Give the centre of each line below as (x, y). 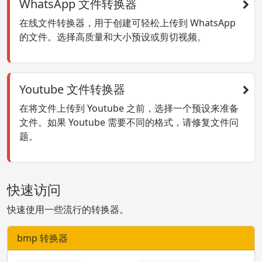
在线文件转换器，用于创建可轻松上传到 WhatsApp (127, 23)
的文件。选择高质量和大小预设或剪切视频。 (113, 37)
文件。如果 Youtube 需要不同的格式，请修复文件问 (129, 123)
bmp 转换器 (42, 238)
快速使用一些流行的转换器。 (68, 210)
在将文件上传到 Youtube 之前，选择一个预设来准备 (129, 108)
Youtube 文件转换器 (72, 89)
